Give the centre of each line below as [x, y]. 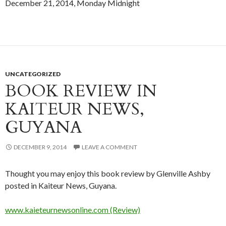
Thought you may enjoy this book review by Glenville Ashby [108, 174]
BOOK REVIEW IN [81, 91]
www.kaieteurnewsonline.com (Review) [73, 210]
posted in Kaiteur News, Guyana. [61, 186]
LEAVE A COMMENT [109, 147]
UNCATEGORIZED [33, 74]
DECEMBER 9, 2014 [40, 147]
